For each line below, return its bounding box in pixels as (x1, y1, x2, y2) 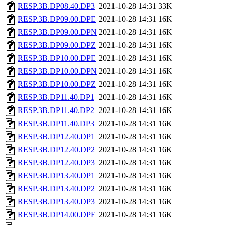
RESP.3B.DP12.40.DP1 (18, 132, 95, 141)
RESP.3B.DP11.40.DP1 (18, 93, 94, 102)
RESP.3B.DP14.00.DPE (18, 210, 96, 219)
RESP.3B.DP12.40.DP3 (18, 158, 95, 167)
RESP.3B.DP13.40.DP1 (18, 171, 95, 180)
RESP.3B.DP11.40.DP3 (18, 119, 94, 128)
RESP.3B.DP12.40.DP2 (18, 145, 95, 154)
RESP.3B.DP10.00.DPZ (18, 80, 96, 89)
